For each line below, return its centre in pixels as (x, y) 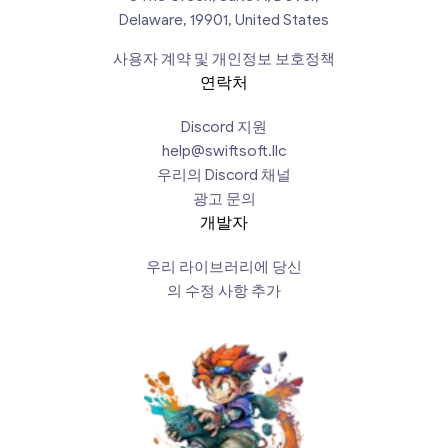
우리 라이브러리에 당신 (224, 267)
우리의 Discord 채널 (224, 175)
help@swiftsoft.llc (224, 151)
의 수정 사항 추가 (224, 291)
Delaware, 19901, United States (224, 20)
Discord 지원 (224, 127)
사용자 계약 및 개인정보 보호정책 (224, 59)
